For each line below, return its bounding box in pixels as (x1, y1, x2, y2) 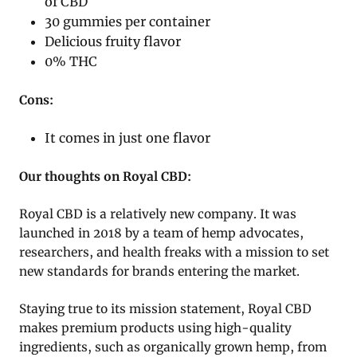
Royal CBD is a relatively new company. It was (19, 206, 296, 222)
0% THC (45, 53, 98, 70)
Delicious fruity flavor (45, 33, 182, 50)
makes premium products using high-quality (19, 320, 292, 336)
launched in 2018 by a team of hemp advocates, (19, 226, 304, 241)
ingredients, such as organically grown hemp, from (19, 339, 327, 355)
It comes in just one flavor (45, 130, 211, 147)
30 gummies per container (45, 14, 211, 30)
